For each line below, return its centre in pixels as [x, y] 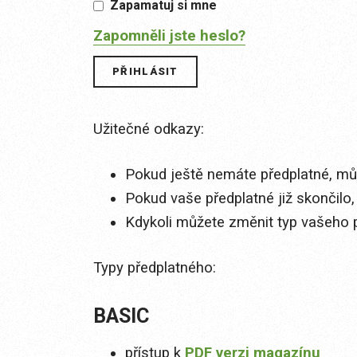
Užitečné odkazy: [149, 129]
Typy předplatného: [155, 268]
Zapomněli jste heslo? [169, 36]
